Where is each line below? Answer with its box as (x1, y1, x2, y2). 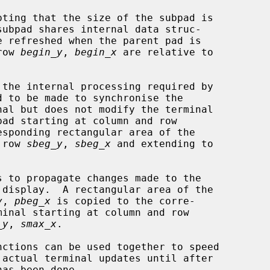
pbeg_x (14, 195, 51, 207)
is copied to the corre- (51, 195, 195, 207)
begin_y (20, 46, 63, 58)
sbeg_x (75, 137, 111, 149)
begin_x (75, 46, 117, 58)
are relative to (117, 46, 213, 58)
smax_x (20, 218, 57, 230)
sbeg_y (27, 137, 63, 149)
